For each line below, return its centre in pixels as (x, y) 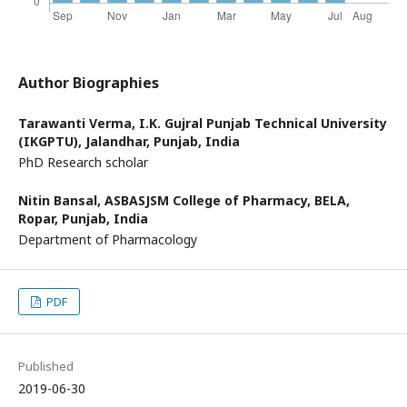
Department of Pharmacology (108, 239)
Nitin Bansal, (61, 200)
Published (46, 366)
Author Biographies (89, 83)
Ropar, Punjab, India (83, 218)
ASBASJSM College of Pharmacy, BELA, (227, 200)
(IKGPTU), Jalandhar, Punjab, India (129, 141)
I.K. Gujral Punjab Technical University (263, 123)
